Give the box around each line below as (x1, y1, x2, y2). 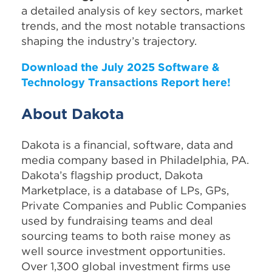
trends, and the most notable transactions (21, 18, 245, 33)
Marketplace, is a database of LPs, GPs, (21, 183, 229, 197)
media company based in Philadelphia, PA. (21, 152, 249, 167)
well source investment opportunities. (21, 243, 225, 258)
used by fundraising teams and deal (21, 213, 213, 228)
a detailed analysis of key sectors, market (21, 3, 243, 18)
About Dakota (21, 104, 124, 123)
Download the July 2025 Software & (21, 59, 220, 74)
